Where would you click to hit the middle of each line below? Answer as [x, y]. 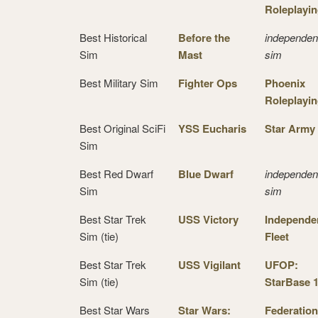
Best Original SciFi [122, 128]
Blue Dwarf [206, 174]
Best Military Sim [119, 82]
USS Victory [208, 219]
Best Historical [113, 37]
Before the [204, 37]
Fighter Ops [208, 83]
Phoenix [285, 83]
